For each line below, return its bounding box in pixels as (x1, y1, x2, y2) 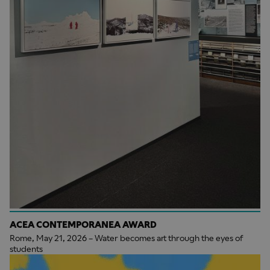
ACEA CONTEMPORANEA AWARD (10, 219, 157, 230)
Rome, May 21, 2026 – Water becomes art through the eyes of (10, 233, 243, 243)
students (10, 244, 43, 254)
